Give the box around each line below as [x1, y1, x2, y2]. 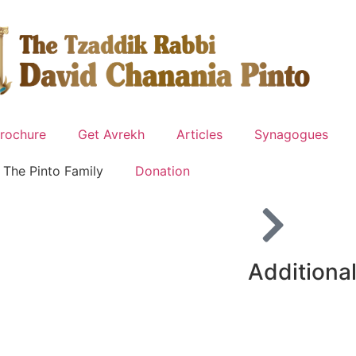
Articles [176, 126, 223, 142]
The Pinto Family [3, 162, 104, 179]
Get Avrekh [78, 126, 145, 142]
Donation [135, 162, 191, 179]
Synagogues [254, 126, 329, 142]
